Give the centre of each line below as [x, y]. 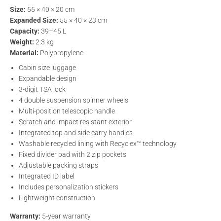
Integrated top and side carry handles [76, 132]
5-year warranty [66, 216]
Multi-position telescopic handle [67, 111]
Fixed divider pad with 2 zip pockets [73, 154]
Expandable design [48, 78]
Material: [24, 53]
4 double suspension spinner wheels [74, 100]
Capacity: [25, 31]
